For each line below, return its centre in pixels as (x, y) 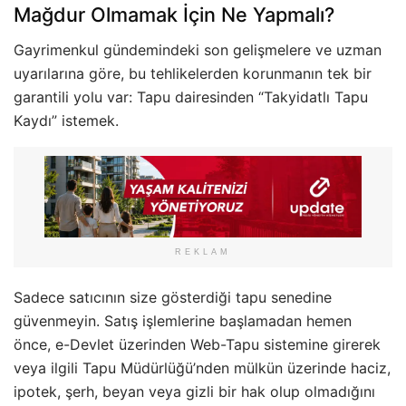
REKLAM (203, 252)
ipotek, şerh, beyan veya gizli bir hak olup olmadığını (194, 392)
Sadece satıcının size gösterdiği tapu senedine (173, 298)
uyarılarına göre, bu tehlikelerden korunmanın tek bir (193, 73)
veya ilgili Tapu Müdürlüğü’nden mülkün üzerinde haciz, (202, 368)
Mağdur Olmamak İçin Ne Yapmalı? (174, 15)
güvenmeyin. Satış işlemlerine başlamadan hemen (183, 321)
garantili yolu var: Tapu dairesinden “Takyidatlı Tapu (191, 97)
